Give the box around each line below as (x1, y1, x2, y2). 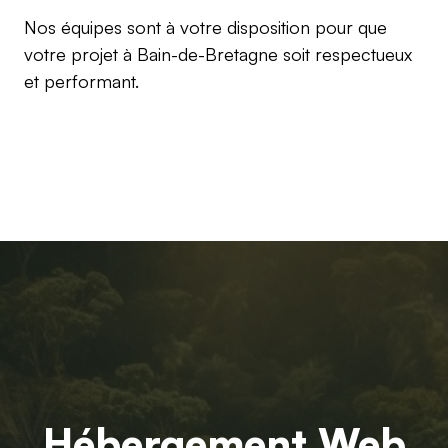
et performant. (24, 70, 139, 92)
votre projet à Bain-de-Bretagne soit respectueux (24, 43, 412, 65)
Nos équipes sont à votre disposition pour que (24, 16, 387, 38)
